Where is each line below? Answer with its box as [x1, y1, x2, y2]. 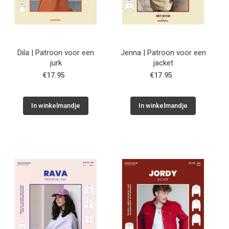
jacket [153, 58, 173, 67]
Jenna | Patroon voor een [120, 48, 206, 57]
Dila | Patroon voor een [17, 48, 94, 57]
